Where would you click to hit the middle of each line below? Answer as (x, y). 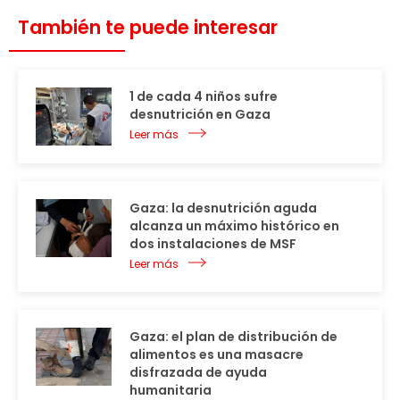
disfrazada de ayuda (198, 372)
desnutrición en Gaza (200, 114)
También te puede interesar (148, 27)
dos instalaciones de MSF (213, 244)
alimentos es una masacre (217, 354)
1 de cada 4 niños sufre (204, 96)
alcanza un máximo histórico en (234, 226)
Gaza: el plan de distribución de (233, 337)
